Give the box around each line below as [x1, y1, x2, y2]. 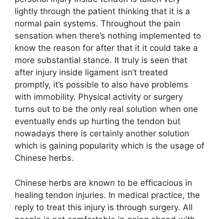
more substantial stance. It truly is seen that [15, 55, 187, 65]
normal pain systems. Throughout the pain [15, 19, 180, 28]
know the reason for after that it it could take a [15, 43, 198, 53]
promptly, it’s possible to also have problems [15, 80, 188, 89]
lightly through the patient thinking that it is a [15, 6, 190, 16]
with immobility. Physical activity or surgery [15, 92, 183, 102]
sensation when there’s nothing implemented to [15, 31, 201, 41]
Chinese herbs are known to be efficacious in [15, 177, 192, 188]
